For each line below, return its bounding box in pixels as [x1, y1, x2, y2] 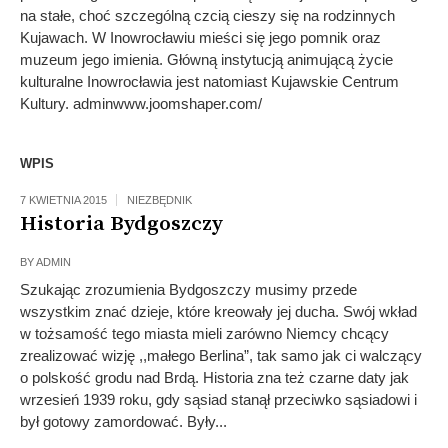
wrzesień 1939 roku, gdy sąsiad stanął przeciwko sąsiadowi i [20, 391, 417, 408]
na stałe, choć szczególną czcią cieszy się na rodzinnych [20, 7, 395, 24]
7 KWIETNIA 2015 [20, 194, 107, 206]
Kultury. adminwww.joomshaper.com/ [20, 95, 262, 112]
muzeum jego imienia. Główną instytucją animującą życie [20, 51, 393, 68]
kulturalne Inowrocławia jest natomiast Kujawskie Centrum [20, 73, 399, 90]
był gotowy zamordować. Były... [20, 413, 227, 430]
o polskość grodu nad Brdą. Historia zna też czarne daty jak [20, 369, 409, 386]
